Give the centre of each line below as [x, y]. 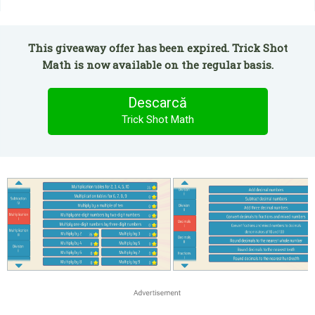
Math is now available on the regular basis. [157, 65]
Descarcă [157, 103]
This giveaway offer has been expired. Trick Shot [157, 48]
